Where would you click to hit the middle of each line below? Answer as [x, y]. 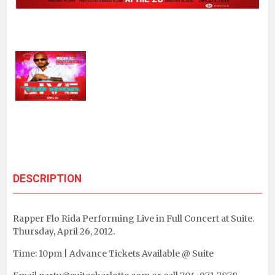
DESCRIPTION [47, 178]
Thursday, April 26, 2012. [64, 231]
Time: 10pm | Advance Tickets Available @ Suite [113, 253]
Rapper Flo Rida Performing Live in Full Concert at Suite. [134, 218]
